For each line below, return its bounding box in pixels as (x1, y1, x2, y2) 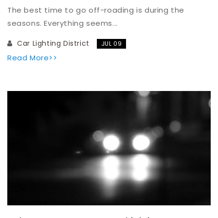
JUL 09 (101, 39, 122, 48)
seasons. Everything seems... (7, 18, 118, 28)
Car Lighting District (15, 38, 90, 48)
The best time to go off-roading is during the (7, 4, 185, 15)
